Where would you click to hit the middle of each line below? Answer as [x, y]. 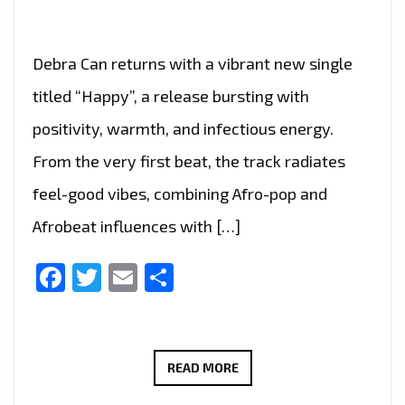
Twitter [148, 278]
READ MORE [202, 368]
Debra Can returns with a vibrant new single [193, 64]
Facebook [128, 278]
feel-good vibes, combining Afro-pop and [180, 194]
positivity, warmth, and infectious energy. [183, 129]
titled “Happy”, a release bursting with [171, 96]
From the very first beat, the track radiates [189, 161]
